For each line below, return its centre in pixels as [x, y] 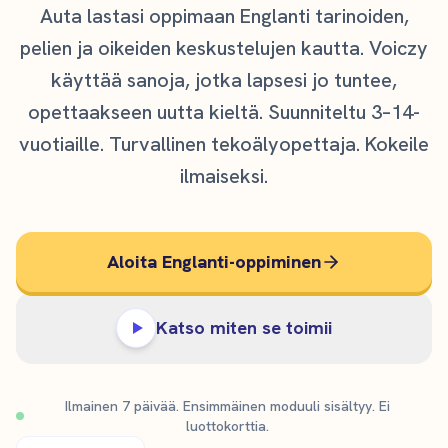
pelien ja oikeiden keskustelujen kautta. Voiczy [224, 48]
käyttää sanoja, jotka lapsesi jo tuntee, [224, 80]
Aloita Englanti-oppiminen [214, 261]
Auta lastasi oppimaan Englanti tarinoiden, [224, 16]
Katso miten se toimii [244, 327]
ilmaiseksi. [224, 176]
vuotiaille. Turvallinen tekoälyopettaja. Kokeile [224, 144]
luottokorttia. [228, 426]
